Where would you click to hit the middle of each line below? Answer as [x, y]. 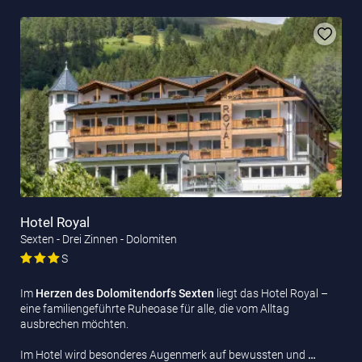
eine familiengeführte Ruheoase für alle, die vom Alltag [155, 308]
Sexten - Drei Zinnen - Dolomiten [99, 239]
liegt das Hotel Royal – [271, 293]
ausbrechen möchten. [74, 324]
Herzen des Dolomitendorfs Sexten [125, 293]
